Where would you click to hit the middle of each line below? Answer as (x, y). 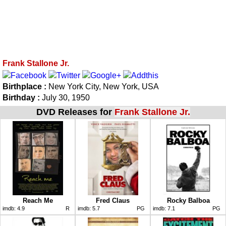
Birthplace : (25, 86)
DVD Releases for (75, 112)
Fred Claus (113, 200)
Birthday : (21, 97)
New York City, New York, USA (104, 86)
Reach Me (38, 200)
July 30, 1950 (65, 97)
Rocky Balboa (188, 200)
